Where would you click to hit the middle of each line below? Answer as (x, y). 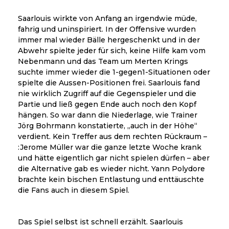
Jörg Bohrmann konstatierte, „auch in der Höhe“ (108, 125)
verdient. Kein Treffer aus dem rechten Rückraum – (112, 136)
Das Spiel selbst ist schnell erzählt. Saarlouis (100, 222)
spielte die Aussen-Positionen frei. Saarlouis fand (109, 83)
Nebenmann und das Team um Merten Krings (103, 61)
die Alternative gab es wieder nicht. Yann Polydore (111, 168)
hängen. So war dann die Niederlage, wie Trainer (108, 115)
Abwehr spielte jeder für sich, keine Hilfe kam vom (112, 50)
